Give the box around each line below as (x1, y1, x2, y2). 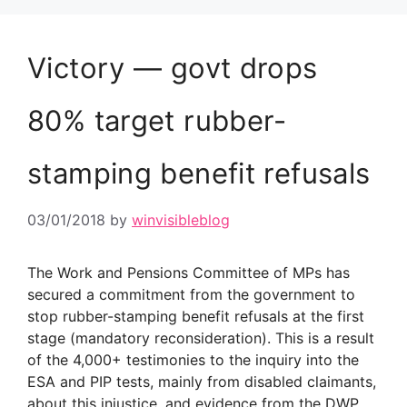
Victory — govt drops (27, 51, 318, 84)
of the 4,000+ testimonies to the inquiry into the (27, 351, 359, 369)
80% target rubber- (27, 104, 287, 137)
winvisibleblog (132, 211, 230, 229)
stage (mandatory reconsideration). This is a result (27, 329, 374, 347)
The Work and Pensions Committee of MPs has (27, 263, 350, 282)
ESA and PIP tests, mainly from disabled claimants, (27, 372, 376, 391)
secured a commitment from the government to (27, 285, 355, 303)
